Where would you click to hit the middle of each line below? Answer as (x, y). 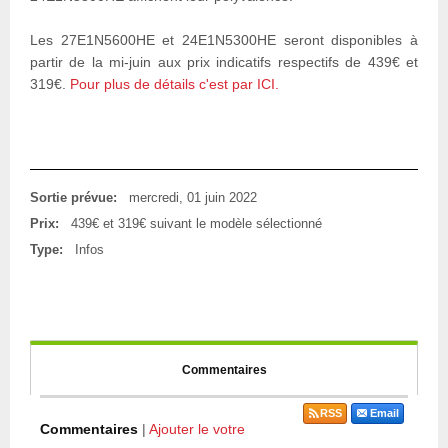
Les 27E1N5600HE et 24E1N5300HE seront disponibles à (224, 39)
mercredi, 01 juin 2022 (193, 198)
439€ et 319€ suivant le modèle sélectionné (196, 224)
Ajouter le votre (197, 429)
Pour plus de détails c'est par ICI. (174, 83)
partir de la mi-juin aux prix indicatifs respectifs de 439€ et (224, 61)
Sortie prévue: (73, 198)
